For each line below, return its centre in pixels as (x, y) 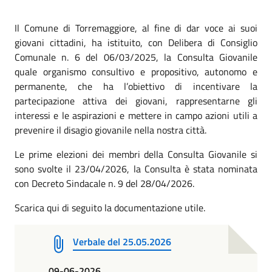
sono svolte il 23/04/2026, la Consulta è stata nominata (136, 168)
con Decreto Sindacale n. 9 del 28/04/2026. (104, 183)
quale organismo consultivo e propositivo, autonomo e (136, 71)
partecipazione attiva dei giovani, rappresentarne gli (136, 100)
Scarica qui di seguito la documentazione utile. (110, 207)
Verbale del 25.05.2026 (122, 241)
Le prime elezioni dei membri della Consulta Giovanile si (136, 154)
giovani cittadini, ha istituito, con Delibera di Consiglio (136, 42)
